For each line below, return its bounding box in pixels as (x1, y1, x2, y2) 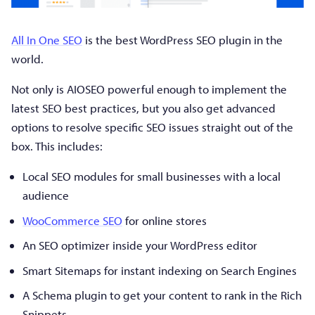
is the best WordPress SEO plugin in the (82, 32, 283, 48)
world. (11, 51, 44, 67)
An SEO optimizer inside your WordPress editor (22, 238, 257, 253)
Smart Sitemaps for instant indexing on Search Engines (22, 262, 297, 278)
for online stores (122, 212, 207, 228)
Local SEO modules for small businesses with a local (22, 169, 281, 184)
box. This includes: (11, 139, 103, 154)
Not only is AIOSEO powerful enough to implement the (11, 82, 287, 97)
